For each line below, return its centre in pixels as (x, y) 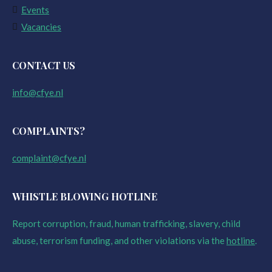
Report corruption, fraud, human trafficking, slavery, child (126, 224)
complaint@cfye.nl (49, 158)
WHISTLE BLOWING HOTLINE (85, 197)
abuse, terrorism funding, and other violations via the (119, 241)
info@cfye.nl (38, 93)
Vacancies (41, 27)
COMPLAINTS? (49, 131)
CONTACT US (44, 66)
